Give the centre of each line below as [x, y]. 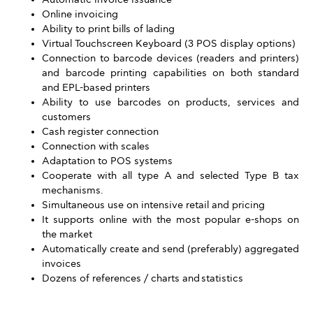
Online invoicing [80, 14]
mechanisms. [73, 190]
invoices [61, 264]
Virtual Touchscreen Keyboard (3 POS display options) [169, 44]
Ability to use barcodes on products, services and [170, 102]
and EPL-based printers [96, 88]
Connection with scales [96, 146]
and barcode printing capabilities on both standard [170, 73]
